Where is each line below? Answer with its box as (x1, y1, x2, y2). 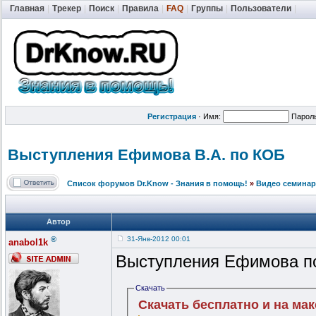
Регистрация (147, 112, 196, 121)
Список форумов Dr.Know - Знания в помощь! (67, 179, 248, 188)
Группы (191, 4, 223, 13)
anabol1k (8, 237, 48, 248)
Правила (122, 4, 159, 13)
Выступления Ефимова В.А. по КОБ (8, 146, 285, 164)
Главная (10, 4, 44, 13)
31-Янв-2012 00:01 (127, 235, 190, 243)
